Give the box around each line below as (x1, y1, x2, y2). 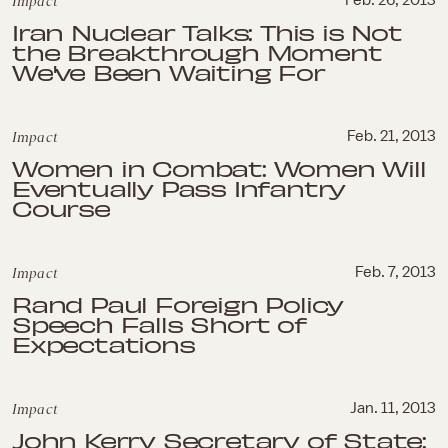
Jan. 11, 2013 (350, 400, 436, 416)
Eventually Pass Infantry (12, 174, 346, 202)
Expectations (12, 330, 195, 358)
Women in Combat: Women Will (12, 154, 426, 182)
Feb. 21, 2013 (347, 128, 436, 144)
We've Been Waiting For (12, 58, 325, 86)
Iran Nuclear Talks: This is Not (12, 18, 402, 46)
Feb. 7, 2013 (355, 264, 436, 280)
